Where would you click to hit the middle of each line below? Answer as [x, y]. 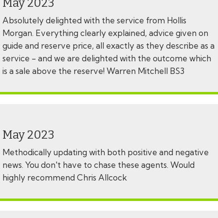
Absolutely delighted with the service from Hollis [94, 20]
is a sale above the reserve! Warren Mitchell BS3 [94, 71]
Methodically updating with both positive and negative [106, 152]
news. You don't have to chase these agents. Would [99, 165]
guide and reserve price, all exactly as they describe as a [109, 46]
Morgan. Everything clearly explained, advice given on [105, 33]
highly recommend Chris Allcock [66, 178]
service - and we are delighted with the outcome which [107, 58]
